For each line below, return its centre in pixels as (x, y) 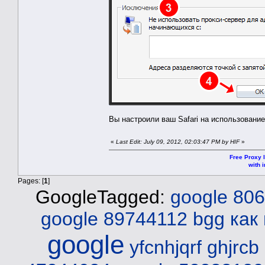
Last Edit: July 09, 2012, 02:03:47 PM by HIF (178, 141)
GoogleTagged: (103, 197)
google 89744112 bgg (132, 219)
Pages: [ (31, 180)
